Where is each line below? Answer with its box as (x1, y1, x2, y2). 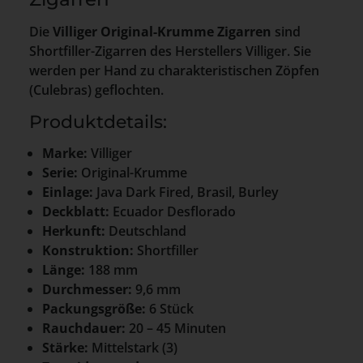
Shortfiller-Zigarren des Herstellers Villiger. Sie (29, 41, 311, 60)
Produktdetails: (29, 110, 167, 132)
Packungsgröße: (42, 299, 146, 318)
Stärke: (42, 338, 88, 357)
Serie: (42, 163, 78, 181)
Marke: (42, 143, 88, 162)
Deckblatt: (42, 202, 109, 220)
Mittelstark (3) (88, 338, 177, 357)
